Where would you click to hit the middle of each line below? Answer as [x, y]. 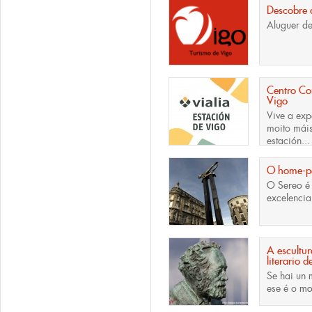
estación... [288, 141]
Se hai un [288, 276]
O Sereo [284, 185]
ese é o [283, 288]
